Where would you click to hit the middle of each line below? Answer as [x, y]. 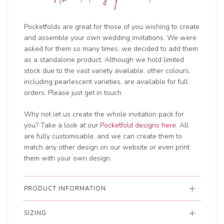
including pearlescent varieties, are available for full [106, 82]
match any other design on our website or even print [107, 147]
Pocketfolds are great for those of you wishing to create [112, 27]
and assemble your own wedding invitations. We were [110, 38]
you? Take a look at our [62, 125]
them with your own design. [68, 158]
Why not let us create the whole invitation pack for [104, 114]
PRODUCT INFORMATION [65, 189]
